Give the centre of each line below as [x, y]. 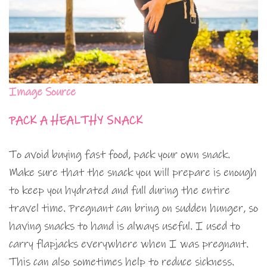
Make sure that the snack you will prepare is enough [133, 172]
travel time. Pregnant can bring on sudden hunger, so [133, 208]
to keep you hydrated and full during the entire [119, 190]
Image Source [42, 92]
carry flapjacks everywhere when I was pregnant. [129, 244]
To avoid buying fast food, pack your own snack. [119, 154]
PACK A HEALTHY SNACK [76, 120]
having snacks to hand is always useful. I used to [125, 226]
